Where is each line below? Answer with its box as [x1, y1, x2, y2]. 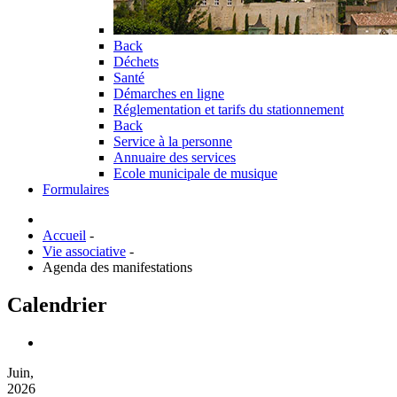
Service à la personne [113, 134, 232, 149]
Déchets [113, 54, 159, 69]
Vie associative [43, 244, 126, 259]
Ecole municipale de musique [113, 166, 277, 181]
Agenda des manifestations [43, 260, 192, 275]
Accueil [43, 228, 86, 243]
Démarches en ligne [113, 86, 224, 101]
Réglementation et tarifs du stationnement [113, 102, 344, 117]
